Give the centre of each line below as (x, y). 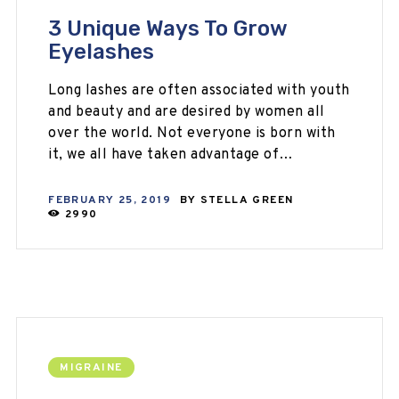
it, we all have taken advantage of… (171, 155)
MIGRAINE (91, 367)
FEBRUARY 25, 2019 (110, 201)
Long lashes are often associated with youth (199, 91)
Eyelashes (102, 52)
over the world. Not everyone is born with (192, 134)
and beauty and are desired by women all (187, 113)
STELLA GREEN (247, 201)
